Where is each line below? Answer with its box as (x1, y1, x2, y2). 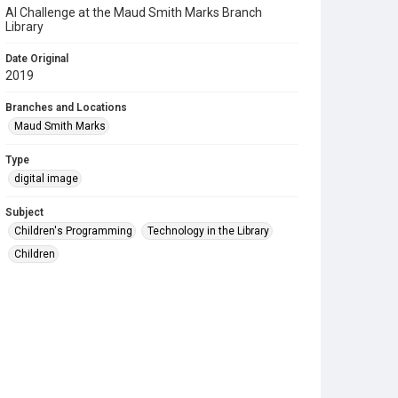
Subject (5, 206, 44, 219)
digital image (14, 172, 78, 185)
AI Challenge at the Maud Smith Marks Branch (5, 5, 262, 20)
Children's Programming (14, 225, 132, 237)
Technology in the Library (147, 225, 269, 237)
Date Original (5, 52, 68, 65)
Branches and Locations (5, 101, 127, 114)
